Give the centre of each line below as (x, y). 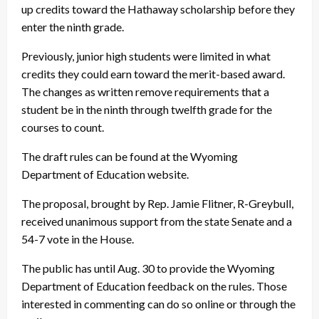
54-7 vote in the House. (78, 239)
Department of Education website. (105, 174)
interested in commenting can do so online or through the (158, 304)
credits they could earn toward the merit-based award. (153, 74)
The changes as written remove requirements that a (145, 92)
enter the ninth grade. (73, 27)
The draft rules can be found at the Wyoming (130, 157)
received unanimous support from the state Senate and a (157, 221)
